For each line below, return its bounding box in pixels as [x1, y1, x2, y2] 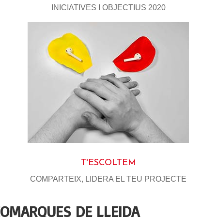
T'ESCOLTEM [80, 158, 136, 168]
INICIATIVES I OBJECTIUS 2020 [51, 3, 166, 12]
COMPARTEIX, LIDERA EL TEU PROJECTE [30, 174, 187, 183]
